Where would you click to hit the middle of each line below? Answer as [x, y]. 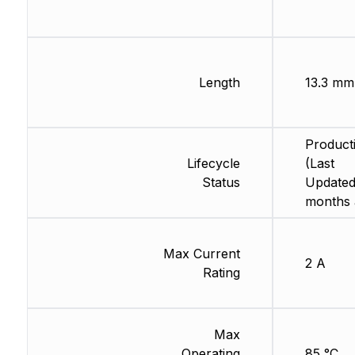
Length [219, 82]
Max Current [201, 253]
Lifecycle [213, 163]
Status [221, 182]
